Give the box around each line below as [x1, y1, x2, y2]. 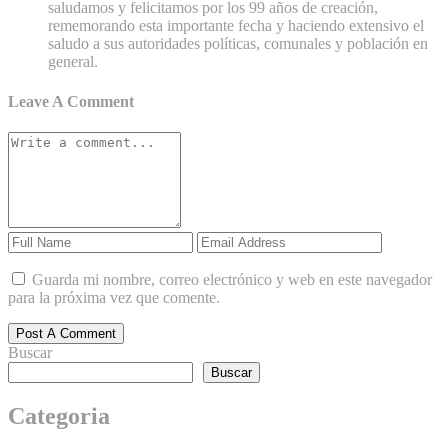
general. [48, 53, 98, 71]
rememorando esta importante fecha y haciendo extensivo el [48, 17, 424, 35]
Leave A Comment [8, 92, 134, 110]
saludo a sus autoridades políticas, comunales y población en [48, 35, 428, 53]
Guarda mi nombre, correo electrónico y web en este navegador [32, 270, 432, 288]
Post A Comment [16, 325, 116, 341]
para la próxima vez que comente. [8, 288, 220, 306]
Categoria [8, 402, 110, 429]
